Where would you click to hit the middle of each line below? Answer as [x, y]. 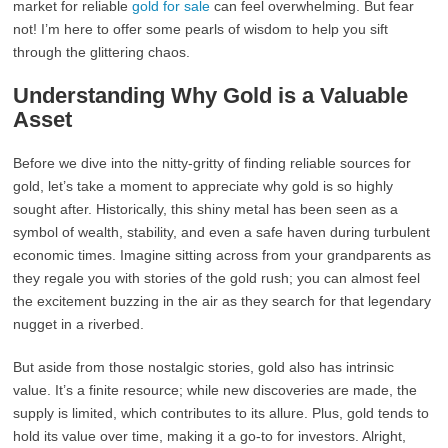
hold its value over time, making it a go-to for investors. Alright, [210, 436]
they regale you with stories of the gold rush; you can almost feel [217, 278]
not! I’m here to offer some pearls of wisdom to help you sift [201, 29]
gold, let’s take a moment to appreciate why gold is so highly [203, 186]
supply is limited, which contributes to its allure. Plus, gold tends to [221, 413]
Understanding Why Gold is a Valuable [211, 95]
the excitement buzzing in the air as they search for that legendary [222, 301]
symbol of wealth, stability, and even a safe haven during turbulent [222, 232]
